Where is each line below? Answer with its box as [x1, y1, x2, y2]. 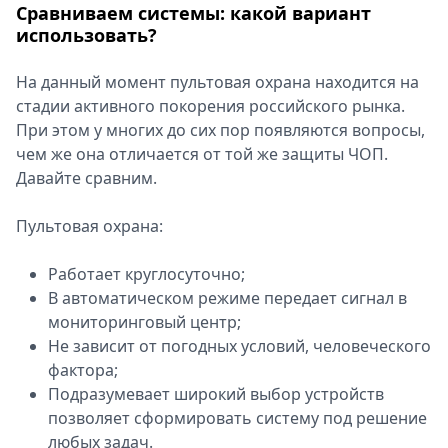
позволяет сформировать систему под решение [48, 407, 427, 429]
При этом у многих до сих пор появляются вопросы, [16, 119, 425, 141]
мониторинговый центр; [48, 311, 241, 333]
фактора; [48, 359, 118, 381]
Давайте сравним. [16, 167, 157, 189]
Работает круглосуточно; [48, 263, 245, 285]
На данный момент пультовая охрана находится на [16, 71, 419, 93]
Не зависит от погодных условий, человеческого [48, 335, 431, 357]
